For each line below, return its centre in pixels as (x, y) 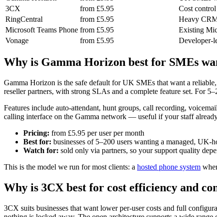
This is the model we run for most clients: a (70, 167)
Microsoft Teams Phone (42, 30)
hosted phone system (169, 167)
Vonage (17, 40)
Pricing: (36, 133)
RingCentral (24, 19)
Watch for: (41, 151)
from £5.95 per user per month (97, 133)
